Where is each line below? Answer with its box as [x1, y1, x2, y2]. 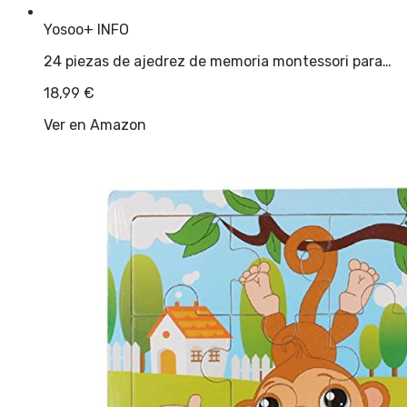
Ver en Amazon [44, 115, 146, 134]
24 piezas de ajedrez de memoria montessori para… [44, 52, 392, 70]
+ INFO [84, 20, 129, 38]
